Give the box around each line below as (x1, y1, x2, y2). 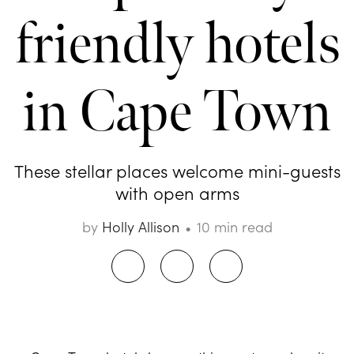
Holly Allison (101, 217, 179, 237)
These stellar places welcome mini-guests (13, 158, 341, 183)
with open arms (115, 180, 239, 205)
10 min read (196, 217, 273, 237)
